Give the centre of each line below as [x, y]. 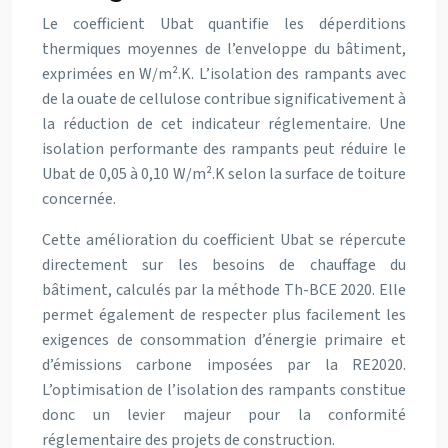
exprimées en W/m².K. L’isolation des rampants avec [224, 74]
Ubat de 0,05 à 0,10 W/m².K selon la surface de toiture [224, 174]
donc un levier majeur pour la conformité [224, 415]
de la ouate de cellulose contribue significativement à [224, 99]
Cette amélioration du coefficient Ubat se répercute [224, 240]
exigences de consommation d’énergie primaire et [224, 340]
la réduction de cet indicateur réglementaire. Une [224, 124]
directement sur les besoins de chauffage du [224, 265]
